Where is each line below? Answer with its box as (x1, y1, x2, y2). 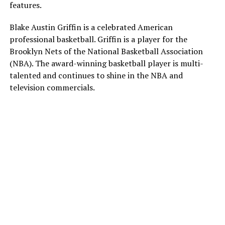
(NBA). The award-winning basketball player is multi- (9, 57, 203, 69)
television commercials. (9, 81, 95, 93)
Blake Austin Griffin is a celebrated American (9, 21, 173, 33)
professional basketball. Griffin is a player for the (9, 33, 187, 45)
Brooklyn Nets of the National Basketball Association (9, 45, 203, 57)
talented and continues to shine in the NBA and (9, 69, 183, 81)
